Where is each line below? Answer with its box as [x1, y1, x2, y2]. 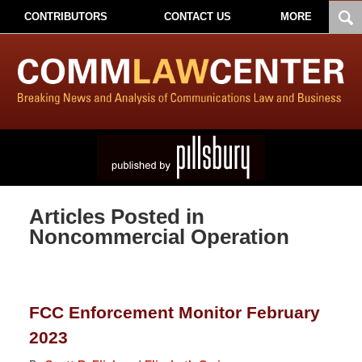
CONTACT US [163, 11, 231, 23]
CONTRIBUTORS [23, 11, 107, 23]
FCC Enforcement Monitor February [28, 303, 320, 322]
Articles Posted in [28, 204, 204, 228]
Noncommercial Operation [28, 225, 289, 248]
